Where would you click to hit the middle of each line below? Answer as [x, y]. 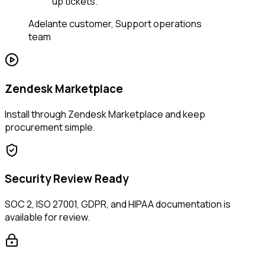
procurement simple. [50, 127]
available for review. [47, 217]
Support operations [159, 24]
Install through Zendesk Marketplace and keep [105, 114]
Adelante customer [70, 24]
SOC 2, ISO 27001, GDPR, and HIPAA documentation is [118, 204]
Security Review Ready [67, 179]
